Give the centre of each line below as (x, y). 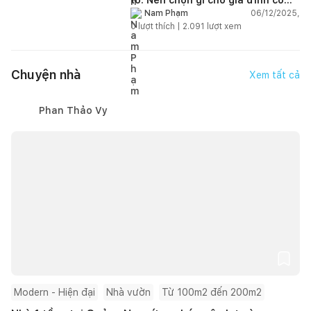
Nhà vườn (128, 292)
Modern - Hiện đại (54, 292)
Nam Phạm (166, 14)
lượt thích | (159, 26)
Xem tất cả (275, 75)
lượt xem (223, 26)
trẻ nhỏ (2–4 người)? (182, 11)
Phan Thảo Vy (73, 110)
